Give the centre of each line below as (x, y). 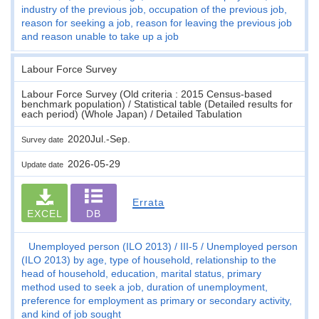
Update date (45, 164)
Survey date (45, 139)
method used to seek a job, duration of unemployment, (145, 287)
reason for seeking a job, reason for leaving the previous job (157, 22)
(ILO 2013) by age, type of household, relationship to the (149, 260)
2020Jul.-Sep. (99, 138)
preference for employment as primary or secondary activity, (157, 300)
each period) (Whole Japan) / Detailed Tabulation (132, 114)
